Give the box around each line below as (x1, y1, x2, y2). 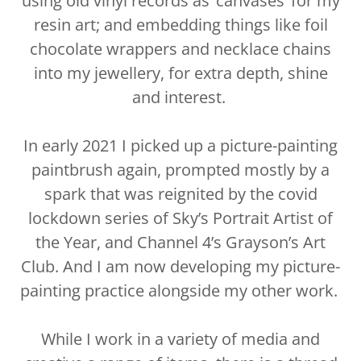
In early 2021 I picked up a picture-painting (23, 135, 338, 157)
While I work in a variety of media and (41, 328, 320, 351)
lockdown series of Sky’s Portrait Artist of (28, 207, 333, 230)
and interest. (131, 86, 230, 109)
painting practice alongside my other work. (19, 280, 342, 302)
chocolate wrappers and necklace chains (30, 38, 331, 60)
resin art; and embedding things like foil (33, 14, 328, 36)
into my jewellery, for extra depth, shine (33, 62, 328, 85)
